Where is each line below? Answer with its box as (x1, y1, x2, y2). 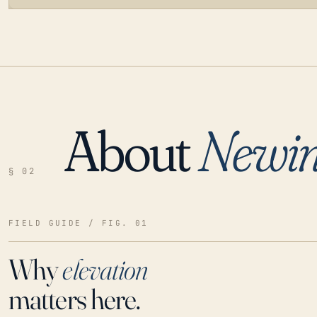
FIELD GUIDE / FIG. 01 (8, 217, 149, 228)
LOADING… (24, 135, 78, 146)
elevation (62, 251, 148, 287)
